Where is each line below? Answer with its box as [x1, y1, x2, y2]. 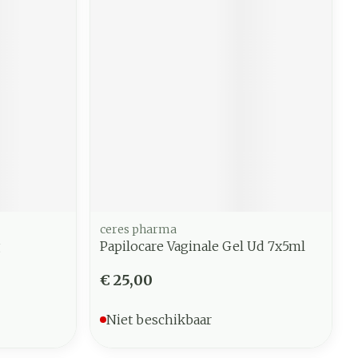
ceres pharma [100, 221, 177, 237]
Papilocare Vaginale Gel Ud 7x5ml [100, 237, 306, 254]
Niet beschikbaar [106, 311, 213, 328]
